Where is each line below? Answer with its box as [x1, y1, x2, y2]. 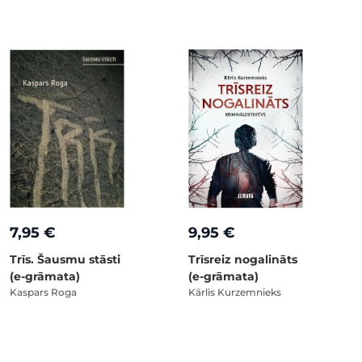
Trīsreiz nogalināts [188, 252, 297, 267]
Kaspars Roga [10, 286, 77, 298]
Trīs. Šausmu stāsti [10, 252, 120, 267]
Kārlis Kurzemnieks [188, 286, 281, 298]
